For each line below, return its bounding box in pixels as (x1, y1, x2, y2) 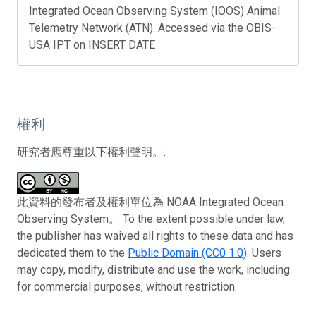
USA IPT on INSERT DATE (29, 37, 155, 51)
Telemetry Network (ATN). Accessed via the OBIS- (29, 20, 276, 35)
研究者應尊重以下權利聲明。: (17, 145, 166, 159)
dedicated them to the (17, 245, 128, 260)
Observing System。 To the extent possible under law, (17, 212, 285, 226)
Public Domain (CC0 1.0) (128, 245, 247, 260)
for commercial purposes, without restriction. (17, 279, 237, 293)
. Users (247, 245, 281, 260)
